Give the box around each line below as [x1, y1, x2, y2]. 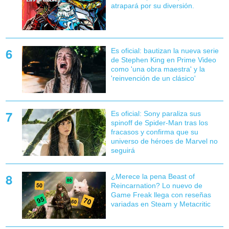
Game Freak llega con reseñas [110, 190, 211, 199]
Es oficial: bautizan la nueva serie [110, 46, 219, 55]
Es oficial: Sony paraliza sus [110, 109, 201, 118]
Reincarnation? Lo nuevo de [110, 181, 202, 190]
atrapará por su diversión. [110, 2, 194, 10]
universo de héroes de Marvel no [110, 136, 218, 145]
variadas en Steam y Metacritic [110, 199, 211, 208]
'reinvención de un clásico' [110, 74, 196, 82]
